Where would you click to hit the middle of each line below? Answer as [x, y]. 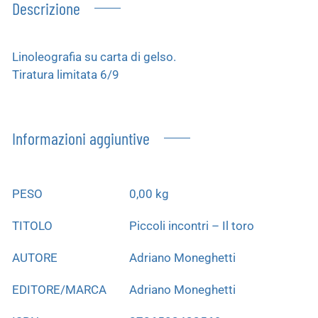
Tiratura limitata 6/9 [66, 74]
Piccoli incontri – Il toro [192, 225]
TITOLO [32, 225]
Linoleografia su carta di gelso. [94, 56]
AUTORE [35, 257]
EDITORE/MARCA [59, 289]
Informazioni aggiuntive [81, 138]
